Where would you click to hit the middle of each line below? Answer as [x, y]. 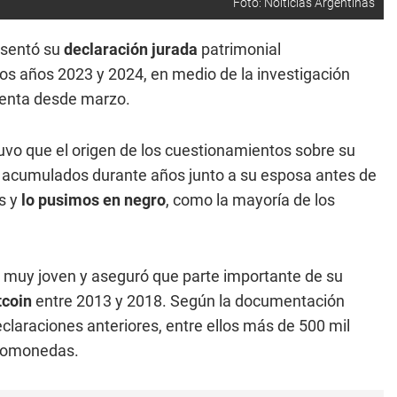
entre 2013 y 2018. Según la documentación [190, 301]
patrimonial [241, 49]
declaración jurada [132, 49]
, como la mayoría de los [250, 200]
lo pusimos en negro [93, 200]
